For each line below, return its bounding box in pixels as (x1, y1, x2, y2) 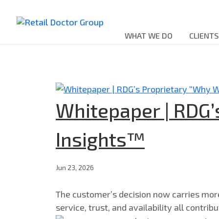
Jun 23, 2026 (56, 163, 94, 172)
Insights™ (56, 127, 145, 151)
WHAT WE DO (125, 31, 173, 40)
